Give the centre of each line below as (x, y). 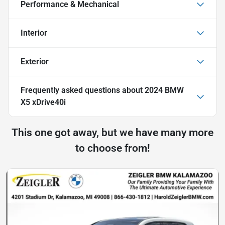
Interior (34, 33)
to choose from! (113, 148)
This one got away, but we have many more (113, 132)
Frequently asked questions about (83, 90)
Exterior (35, 61)
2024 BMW (164, 90)
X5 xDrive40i (43, 102)
